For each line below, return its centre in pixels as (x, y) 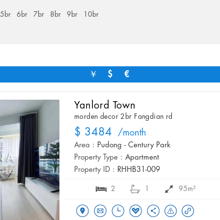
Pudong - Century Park (134, 146)
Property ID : (95, 170)
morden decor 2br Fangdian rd (124, 117)
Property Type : (98, 158)
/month (129, 133)
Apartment (142, 158)
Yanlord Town (105, 106)
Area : (84, 146)
